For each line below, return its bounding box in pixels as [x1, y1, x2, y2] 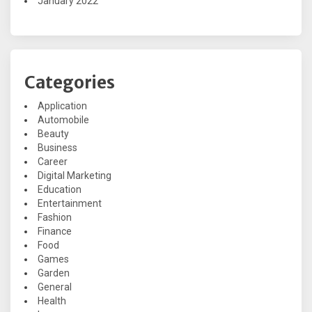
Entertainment [38, 198, 102, 210]
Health [38, 295, 66, 307]
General [38, 281, 72, 293]
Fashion [38, 212, 72, 224]
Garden [38, 267, 70, 279]
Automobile [38, 114, 89, 126]
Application [38, 100, 87, 112]
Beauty [38, 128, 69, 140]
